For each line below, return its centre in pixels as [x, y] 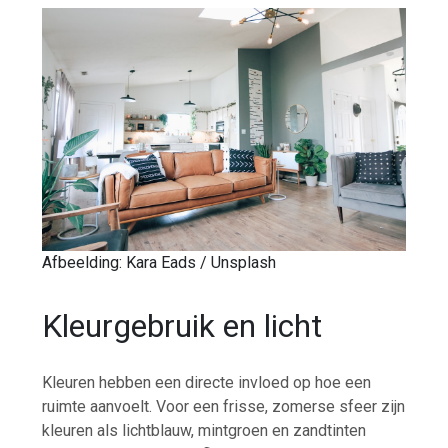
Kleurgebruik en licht [182, 325]
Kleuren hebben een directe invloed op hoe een [207, 383]
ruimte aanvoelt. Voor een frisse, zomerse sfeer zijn [224, 407]
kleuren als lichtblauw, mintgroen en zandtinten [204, 431]
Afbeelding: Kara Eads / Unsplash [159, 262]
